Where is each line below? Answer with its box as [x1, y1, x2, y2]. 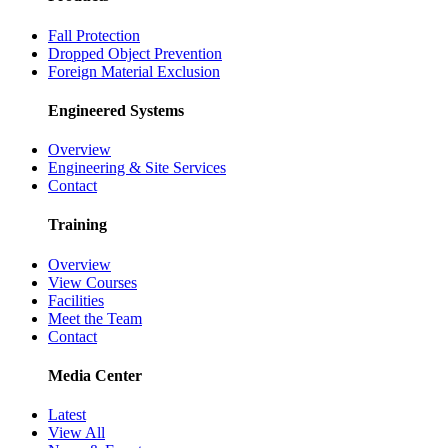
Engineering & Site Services [48, 159, 226, 177]
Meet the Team [48, 309, 142, 327]
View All [48, 424, 105, 442]
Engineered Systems [48, 101, 184, 119]
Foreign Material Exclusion [48, 62, 220, 80]
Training [48, 216, 107, 234]
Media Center [48, 366, 142, 384]
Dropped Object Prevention [48, 44, 222, 62]
